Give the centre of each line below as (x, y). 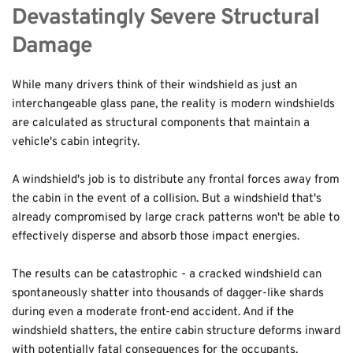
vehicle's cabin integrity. (76, 142)
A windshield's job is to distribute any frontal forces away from (176, 180)
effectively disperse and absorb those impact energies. (156, 237)
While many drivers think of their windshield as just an (154, 85)
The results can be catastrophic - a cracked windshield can (167, 275)
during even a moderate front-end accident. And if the (153, 312)
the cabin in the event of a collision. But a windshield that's (167, 199)
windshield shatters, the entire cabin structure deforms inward (176, 331)
